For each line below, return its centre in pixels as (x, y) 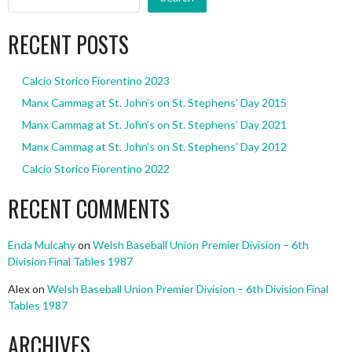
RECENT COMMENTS (89, 209)
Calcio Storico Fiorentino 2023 (95, 81)
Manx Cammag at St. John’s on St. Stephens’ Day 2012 (154, 147)
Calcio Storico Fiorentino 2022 (95, 169)
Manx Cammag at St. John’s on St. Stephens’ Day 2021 (154, 125)
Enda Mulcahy (42, 245)
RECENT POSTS (68, 45)
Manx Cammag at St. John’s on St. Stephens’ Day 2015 (154, 103)
